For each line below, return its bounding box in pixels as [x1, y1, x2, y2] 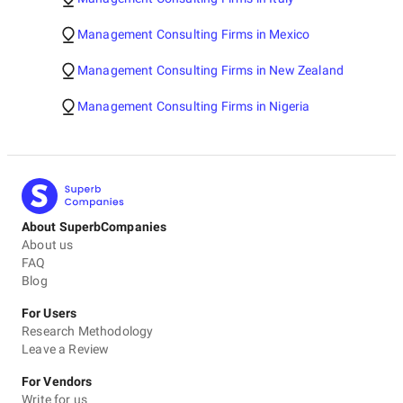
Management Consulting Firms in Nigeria [76, 99, 310, 113]
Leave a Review [22, 342, 110, 356]
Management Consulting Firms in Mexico [76, 27, 310, 41]
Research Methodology [22, 324, 154, 338]
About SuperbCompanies [22, 219, 167, 234]
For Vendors [22, 374, 93, 389]
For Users [22, 306, 76, 320]
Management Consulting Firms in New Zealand [76, 63, 345, 77]
